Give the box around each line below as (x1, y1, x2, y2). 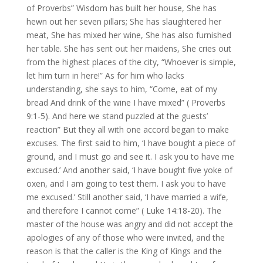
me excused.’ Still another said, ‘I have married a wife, (26, 191, 228, 203)
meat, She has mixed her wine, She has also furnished (26, 29, 231, 41)
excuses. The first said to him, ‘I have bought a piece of (26, 137, 235, 149)
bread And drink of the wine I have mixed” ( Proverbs (26, 97, 225, 109)
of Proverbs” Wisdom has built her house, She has (26, 2, 217, 14)
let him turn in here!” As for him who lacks (26, 70, 184, 82)
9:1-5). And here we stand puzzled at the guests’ (26, 110, 208, 122)
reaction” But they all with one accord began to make (26, 124, 229, 136)
